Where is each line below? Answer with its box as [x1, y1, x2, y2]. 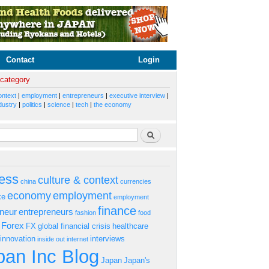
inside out [37, 235, 65, 243]
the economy [94, 101, 131, 109]
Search [141, 127, 162, 134]
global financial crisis [38, 221, 110, 231]
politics [22, 101, 42, 109]
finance [98, 204, 136, 217]
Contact [6, 55, 35, 64]
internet [67, 235, 88, 243]
